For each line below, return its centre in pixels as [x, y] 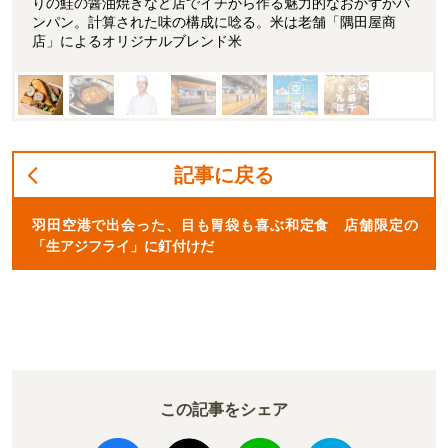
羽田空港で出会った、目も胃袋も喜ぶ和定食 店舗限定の [225, 226]
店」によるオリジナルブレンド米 [137, 40]
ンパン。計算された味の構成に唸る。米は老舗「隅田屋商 [214, 21]
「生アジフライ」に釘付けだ [123, 247]
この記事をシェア [224, 410]
